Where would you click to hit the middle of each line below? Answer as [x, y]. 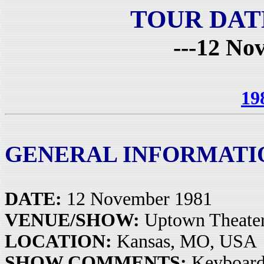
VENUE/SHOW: [72, 220]
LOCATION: [58, 241]
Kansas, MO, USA [184, 241]
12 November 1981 [137, 199]
